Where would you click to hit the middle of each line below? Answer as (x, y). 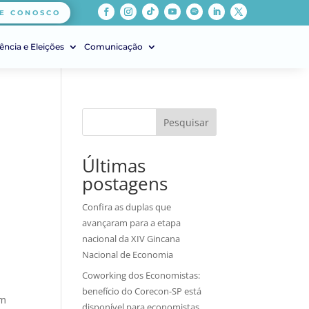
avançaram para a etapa (132, 223)
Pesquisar (186, 122)
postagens (125, 183)
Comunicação (113, 47)
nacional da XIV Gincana (131, 239)
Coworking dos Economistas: (141, 275)
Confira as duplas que (127, 207)
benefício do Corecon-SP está (142, 291)
